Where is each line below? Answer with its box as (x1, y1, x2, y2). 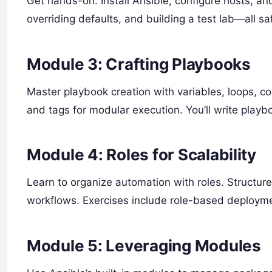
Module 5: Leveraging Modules (27, 236, 261, 255)
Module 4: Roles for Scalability (27, 145, 256, 165)
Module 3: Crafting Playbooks (27, 54, 251, 73)
